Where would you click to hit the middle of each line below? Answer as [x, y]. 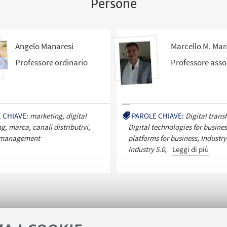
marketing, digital [59, 116]
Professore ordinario [52, 62]
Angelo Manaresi [45, 46]
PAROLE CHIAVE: [158, 116]
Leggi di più [190, 149]
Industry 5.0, [147, 149]
